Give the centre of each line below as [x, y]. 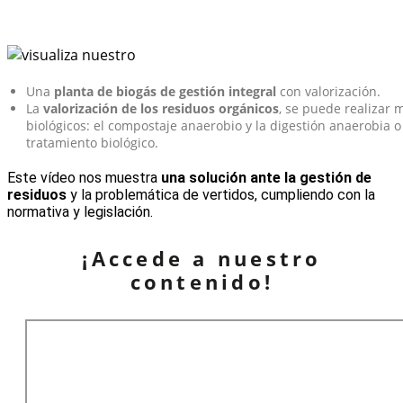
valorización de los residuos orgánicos [161, 108]
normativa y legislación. [80, 211]
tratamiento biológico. [92, 142]
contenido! [202, 281]
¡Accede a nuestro [202, 258]
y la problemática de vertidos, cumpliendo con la [221, 194]
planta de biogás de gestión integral [167, 91]
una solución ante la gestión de [266, 177]
